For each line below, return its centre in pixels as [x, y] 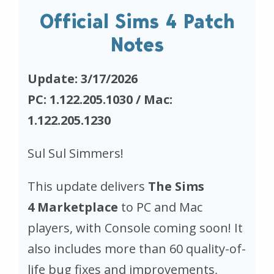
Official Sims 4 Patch [137, 21]
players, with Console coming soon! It [135, 228]
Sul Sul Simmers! [76, 153]
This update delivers [88, 186]
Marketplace [78, 207]
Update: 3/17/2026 [83, 78]
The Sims [176, 186]
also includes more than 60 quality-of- [137, 248]
